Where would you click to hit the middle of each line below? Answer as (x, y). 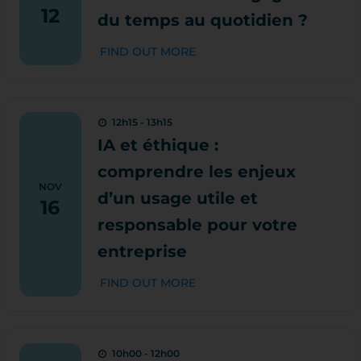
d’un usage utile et (177, 198)
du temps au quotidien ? (202, 20)
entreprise (142, 251)
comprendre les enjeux (196, 172)
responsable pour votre (197, 225)
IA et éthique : (158, 145)
